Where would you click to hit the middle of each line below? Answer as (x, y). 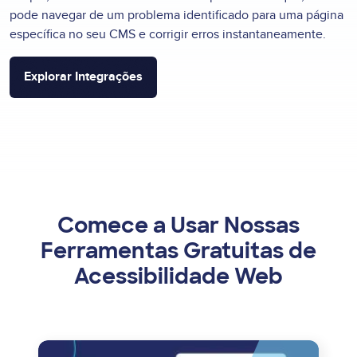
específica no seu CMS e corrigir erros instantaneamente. (168, 34)
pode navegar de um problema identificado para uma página (177, 15)
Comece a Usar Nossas (178, 225)
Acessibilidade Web (178, 276)
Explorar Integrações (83, 76)
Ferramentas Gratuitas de (178, 250)
